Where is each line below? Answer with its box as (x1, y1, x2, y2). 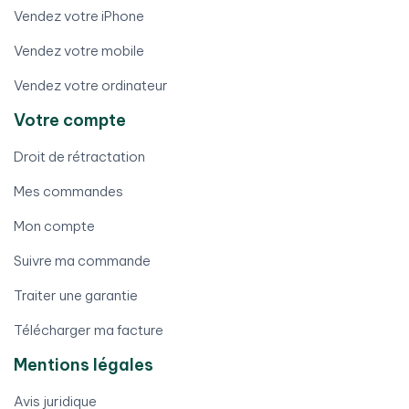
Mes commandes (14, 183, 123, 201)
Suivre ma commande (14, 252, 151, 270)
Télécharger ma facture (14, 321, 163, 340)
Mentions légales (14, 354, 153, 376)
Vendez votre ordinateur (14, 77, 168, 95)
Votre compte (14, 110, 126, 131)
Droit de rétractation (14, 148, 145, 166)
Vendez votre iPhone (14, 7, 144, 26)
